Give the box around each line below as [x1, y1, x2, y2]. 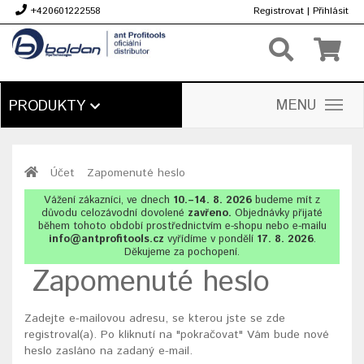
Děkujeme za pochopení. [124, 245, 240, 260]
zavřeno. [188, 206, 235, 221]
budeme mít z [252, 193, 320, 208]
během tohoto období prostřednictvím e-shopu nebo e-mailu [37, 219, 327, 234]
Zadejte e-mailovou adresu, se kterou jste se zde [24, 310, 285, 327]
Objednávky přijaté [235, 206, 323, 221]
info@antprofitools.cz [48, 232, 164, 247]
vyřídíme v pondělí [163, 232, 257, 247]
